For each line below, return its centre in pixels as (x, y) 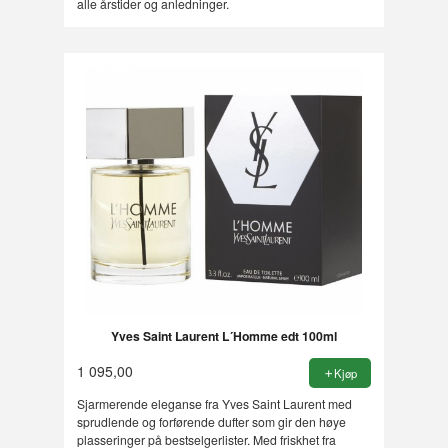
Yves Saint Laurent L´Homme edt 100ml (223, 335)
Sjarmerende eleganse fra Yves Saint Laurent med (214, 403)
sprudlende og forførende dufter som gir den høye (211, 421)
